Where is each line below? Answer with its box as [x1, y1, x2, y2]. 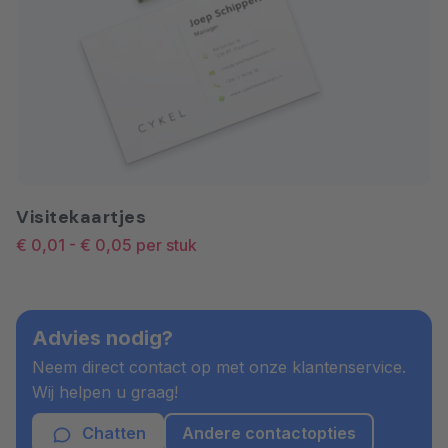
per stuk [136, 235, 197, 256]
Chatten [78, 423, 146, 444]
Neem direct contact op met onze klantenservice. [32, 357, 406, 378]
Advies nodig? [32, 326, 173, 351]
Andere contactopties [182, 423, 356, 444]
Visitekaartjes [16, 205, 146, 230]
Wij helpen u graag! [32, 382, 178, 403]
